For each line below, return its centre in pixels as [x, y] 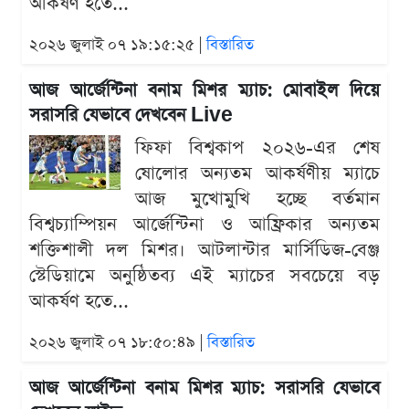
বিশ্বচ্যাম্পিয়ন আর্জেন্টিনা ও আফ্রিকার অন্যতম [204, 225]
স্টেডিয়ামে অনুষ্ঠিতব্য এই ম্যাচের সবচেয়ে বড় [204, 276]
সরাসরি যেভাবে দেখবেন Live [131, 116]
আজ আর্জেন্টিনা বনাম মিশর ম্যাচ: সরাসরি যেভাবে [204, 389]
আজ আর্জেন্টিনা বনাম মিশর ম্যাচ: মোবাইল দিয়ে [204, 91]
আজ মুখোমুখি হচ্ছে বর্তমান [257, 199]
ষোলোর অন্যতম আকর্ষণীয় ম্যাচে [257, 174]
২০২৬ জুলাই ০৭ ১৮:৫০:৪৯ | [118, 343]
